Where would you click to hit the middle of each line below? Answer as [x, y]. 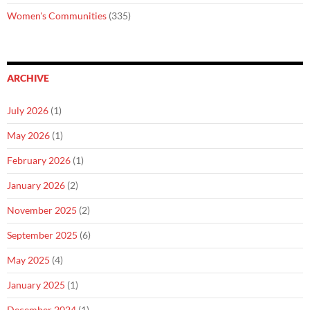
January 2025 [36, 285]
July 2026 [28, 110]
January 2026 [36, 185]
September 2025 [42, 235]
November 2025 [42, 210]
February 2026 [39, 160]
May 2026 [28, 135]
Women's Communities [57, 16]
